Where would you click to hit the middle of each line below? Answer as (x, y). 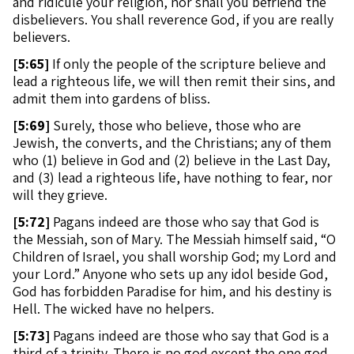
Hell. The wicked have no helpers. (113, 309)
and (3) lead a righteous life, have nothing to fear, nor (173, 177)
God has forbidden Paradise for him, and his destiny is (172, 291)
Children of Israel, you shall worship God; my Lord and (175, 256)
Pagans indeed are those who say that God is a (189, 335)
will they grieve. (60, 195)
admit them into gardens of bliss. (111, 98)
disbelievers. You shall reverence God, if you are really (173, 19)
